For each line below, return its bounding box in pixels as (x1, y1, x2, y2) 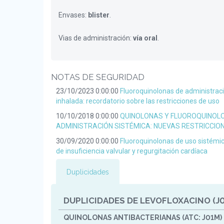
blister (88, 11, 109, 19)
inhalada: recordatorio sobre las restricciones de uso (56, 97, 219, 105)
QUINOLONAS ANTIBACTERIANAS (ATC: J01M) (63, 213, 222, 221)
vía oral (133, 34, 157, 42)
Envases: (58, 11, 88, 19)
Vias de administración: (58, 34, 133, 42)
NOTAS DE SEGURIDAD (51, 72, 144, 82)
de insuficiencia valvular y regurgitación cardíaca (56, 147, 207, 155)
